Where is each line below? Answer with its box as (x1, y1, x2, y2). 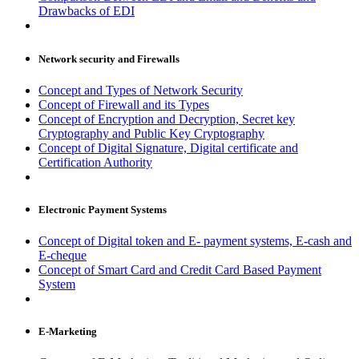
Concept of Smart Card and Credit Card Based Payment (38, 263, 321, 277)
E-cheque (38, 248, 87, 263)
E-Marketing (38, 325, 97, 338)
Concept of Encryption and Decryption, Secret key (38, 111, 295, 126)
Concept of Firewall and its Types (38, 97, 209, 111)
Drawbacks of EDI (38, 4, 135, 18)
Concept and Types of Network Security (38, 83, 243, 97)
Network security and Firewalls (38, 52, 179, 65)
